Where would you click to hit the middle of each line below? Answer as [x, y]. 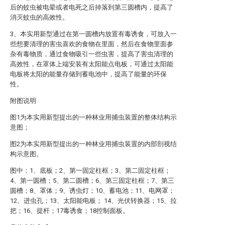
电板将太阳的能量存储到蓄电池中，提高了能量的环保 [88, 74]
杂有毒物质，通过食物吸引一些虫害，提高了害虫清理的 [92, 54]
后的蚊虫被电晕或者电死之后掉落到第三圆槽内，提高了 [92, 7]
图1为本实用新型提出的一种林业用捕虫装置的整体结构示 [93, 117]
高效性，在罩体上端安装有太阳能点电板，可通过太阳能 [92, 64]
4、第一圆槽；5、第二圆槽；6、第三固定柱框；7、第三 [92, 181]
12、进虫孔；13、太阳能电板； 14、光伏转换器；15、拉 [93, 201]
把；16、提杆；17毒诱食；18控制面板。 [70, 211]
